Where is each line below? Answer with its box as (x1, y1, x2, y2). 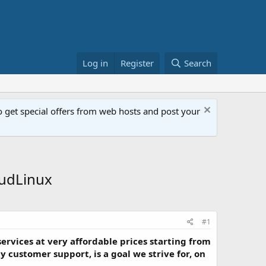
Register (121, 57, 154, 69)
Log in (83, 57, 109, 69)
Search (184, 57, 211, 69)
